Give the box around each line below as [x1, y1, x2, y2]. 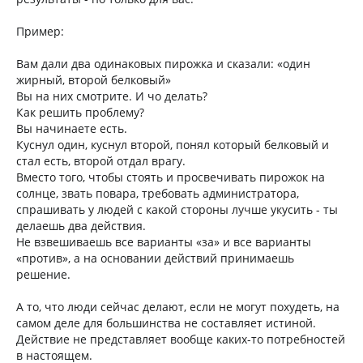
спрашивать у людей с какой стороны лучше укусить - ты [16, 202, 338, 217]
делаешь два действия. [16, 218, 146, 233]
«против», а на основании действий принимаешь [16, 250, 294, 266]
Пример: [16, 23, 64, 39]
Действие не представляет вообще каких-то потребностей [16, 331, 345, 347]
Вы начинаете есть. [16, 121, 127, 136]
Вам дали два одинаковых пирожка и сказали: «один [16, 56, 310, 71]
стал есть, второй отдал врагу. [16, 153, 186, 169]
